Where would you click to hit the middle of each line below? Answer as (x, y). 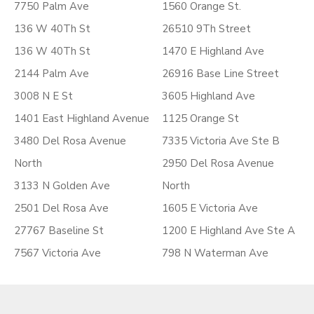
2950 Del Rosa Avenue (218, 163)
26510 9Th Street (206, 29)
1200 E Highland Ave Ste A (228, 231)
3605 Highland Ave (209, 96)
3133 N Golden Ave (62, 186)
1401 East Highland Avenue (82, 118)
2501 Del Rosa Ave (61, 208)
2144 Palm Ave (52, 74)
